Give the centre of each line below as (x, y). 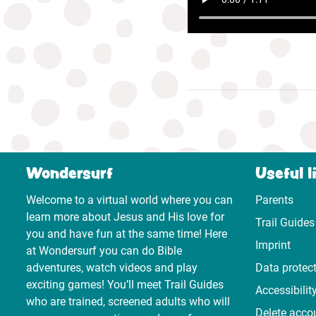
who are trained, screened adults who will (128, 302)
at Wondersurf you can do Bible (104, 251)
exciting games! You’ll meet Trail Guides (125, 285)
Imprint (273, 245)
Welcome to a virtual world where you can (129, 200)
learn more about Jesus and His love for (125, 217)
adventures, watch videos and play (112, 268)
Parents (274, 200)
